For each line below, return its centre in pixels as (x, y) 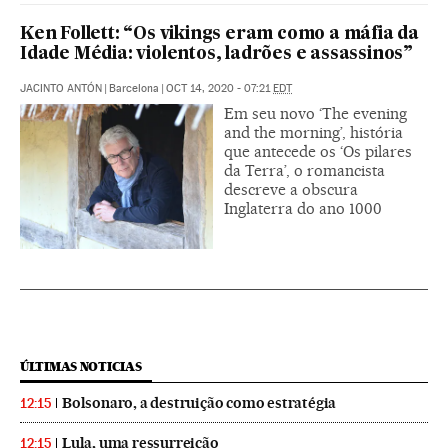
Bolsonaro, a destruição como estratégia (199, 402)
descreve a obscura (291, 189)
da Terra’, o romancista (304, 170)
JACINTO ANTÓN (61, 88)
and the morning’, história (313, 132)
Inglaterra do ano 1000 (303, 208)
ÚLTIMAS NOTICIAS (81, 366)
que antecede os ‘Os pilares (318, 151)
